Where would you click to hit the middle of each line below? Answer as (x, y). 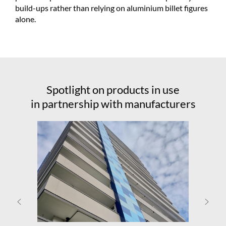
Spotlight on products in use (113, 89)
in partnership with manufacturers (113, 103)
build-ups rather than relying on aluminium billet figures (111, 8)
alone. (25, 19)
